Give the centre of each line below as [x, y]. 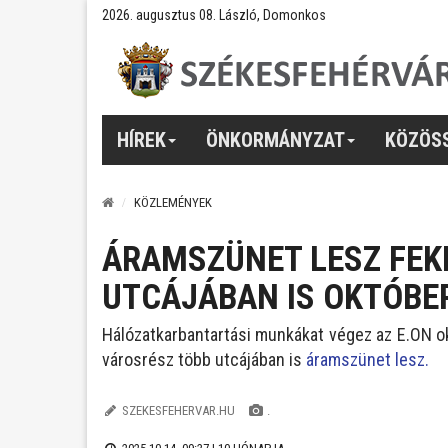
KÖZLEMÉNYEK [173, 202]
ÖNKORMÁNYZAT [275, 139]
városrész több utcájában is [202, 359]
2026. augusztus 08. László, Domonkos [214, 15]
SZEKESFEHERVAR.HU [178, 410]
